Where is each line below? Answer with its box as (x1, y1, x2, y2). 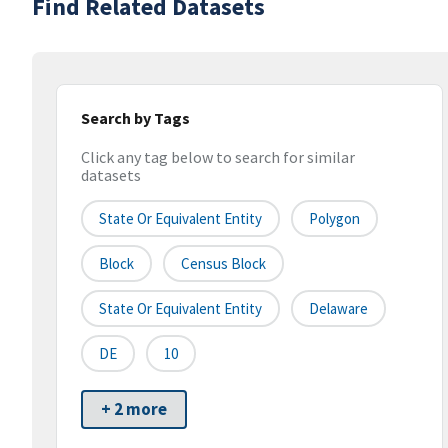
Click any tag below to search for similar (81, 147, 355, 168)
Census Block (181, 254, 266, 274)
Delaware (309, 299, 368, 319)
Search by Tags (81, 108, 190, 128)
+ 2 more (101, 398, 167, 421)
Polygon (309, 209, 360, 229)
